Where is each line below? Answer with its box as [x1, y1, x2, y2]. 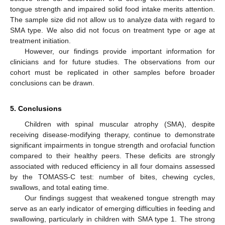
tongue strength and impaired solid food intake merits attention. [10, 5, 215, 14]
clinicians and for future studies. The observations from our [10, 58, 215, 66]
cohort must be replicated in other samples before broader [10, 68, 215, 77]
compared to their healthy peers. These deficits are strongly [10, 152, 215, 160]
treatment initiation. [10, 37, 71, 45]
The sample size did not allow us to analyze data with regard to [10, 16, 215, 24]
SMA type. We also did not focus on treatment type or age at [10, 26, 215, 35]
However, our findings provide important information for [24, 47, 215, 56]
